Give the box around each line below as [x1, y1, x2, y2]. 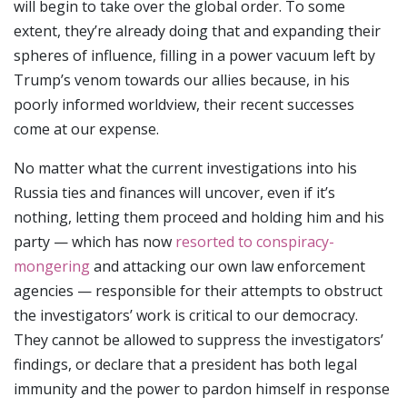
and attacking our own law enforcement [90, 255, 365, 276]
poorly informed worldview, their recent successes [14, 94, 354, 114]
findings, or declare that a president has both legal [14, 353, 357, 374]
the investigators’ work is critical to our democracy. [14, 304, 358, 325]
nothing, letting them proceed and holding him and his [14, 206, 384, 227]
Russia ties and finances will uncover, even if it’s [14, 182, 335, 203]
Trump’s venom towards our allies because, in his [14, 69, 350, 90]
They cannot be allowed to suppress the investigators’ [14, 329, 383, 350]
